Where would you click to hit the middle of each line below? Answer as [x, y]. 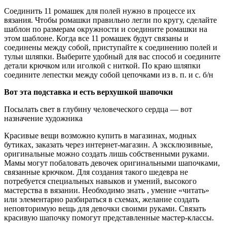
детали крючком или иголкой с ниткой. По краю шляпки [102, 65]
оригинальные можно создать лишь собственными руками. [107, 154]
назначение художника [43, 118]
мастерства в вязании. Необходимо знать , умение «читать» [107, 190]
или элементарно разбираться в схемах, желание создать [102, 199]
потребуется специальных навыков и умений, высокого [100, 181]
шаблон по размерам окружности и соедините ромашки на [106, 29]
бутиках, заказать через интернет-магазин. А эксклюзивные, [108, 144]
